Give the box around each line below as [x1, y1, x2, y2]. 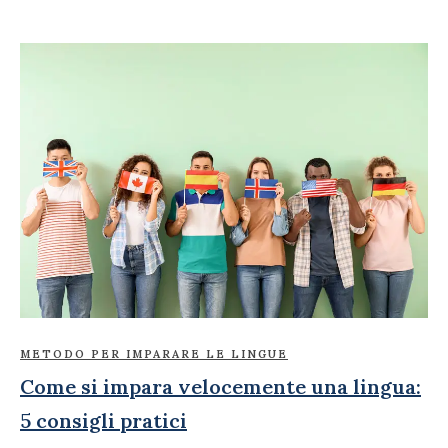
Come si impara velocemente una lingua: [20, 374, 421, 400]
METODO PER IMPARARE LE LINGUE [20, 347, 288, 362]
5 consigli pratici [20, 408, 187, 434]
